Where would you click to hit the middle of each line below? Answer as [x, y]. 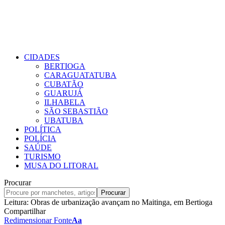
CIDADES [42, 57]
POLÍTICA [43, 129]
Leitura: [16, 202]
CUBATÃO [64, 84]
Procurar [18, 183]
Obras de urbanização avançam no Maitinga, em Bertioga [122, 202]
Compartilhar [25, 211]
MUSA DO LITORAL [61, 165]
